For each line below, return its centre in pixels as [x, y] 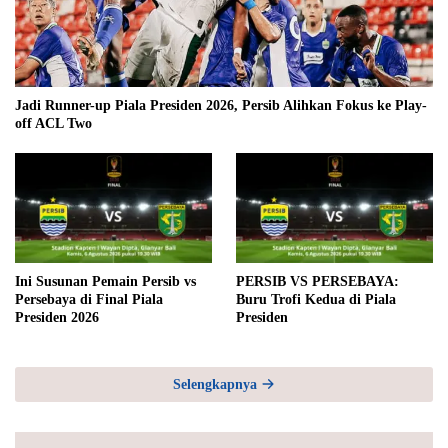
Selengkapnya [217, 384]
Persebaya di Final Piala [89, 299]
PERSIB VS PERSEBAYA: [317, 281]
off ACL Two [53, 123]
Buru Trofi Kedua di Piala [316, 299]
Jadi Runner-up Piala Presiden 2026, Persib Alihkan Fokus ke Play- [221, 105]
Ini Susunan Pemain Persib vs [105, 281]
